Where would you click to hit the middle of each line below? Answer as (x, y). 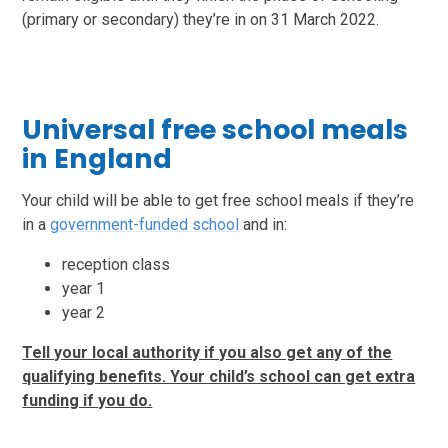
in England (97, 158)
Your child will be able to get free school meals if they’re (218, 200)
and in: (263, 224)
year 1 (84, 288)
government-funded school (145, 224)
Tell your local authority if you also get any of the (207, 352)
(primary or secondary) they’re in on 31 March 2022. (201, 19)
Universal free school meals (215, 129)
